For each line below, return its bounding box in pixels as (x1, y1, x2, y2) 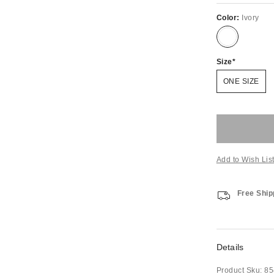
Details (216, 242, 244, 252)
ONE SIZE (223, 77, 259, 86)
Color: (216, 13, 242, 22)
